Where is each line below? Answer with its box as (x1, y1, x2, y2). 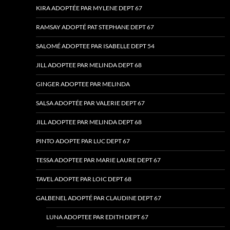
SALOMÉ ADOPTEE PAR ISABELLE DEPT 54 (36, 42, 155, 50)
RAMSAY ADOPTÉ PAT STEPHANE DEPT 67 (36, 23, 154, 31)
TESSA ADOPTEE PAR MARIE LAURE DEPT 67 (36, 156, 161, 164)
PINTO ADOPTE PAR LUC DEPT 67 (36, 137, 130, 145)
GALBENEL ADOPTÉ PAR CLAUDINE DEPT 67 (36, 194, 161, 202)
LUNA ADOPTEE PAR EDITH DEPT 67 (46, 213, 148, 221)
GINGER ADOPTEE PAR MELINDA (36, 80, 130, 88)
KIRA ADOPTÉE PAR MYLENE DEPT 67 (36, 4, 142, 12)
